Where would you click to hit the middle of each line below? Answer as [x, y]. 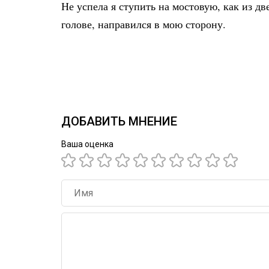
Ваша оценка [87, 144]
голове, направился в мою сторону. [144, 24]
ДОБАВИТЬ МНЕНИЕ [119, 121]
